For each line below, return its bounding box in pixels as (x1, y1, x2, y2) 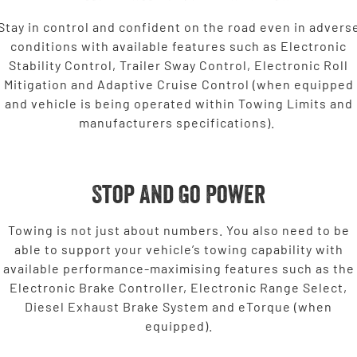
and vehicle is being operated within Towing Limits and (4, 95, 353, 111)
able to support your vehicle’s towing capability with (14, 241, 343, 257)
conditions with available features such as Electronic (10, 37, 347, 53)
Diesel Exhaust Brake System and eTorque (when (25, 298, 332, 314)
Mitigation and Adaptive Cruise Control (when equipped (3, 76, 354, 92)
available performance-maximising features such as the (2, 260, 355, 276)
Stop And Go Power (92, 178, 265, 210)
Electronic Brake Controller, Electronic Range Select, (10, 279, 347, 295)
